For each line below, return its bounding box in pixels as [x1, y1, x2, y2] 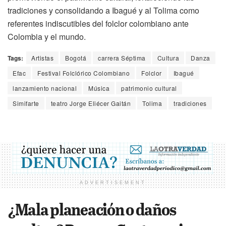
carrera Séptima [98, 53, 146, 62]
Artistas [31, 53, 53, 62]
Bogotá [65, 53, 86, 62]
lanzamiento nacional [13, 83, 77, 92]
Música [88, 83, 109, 92]
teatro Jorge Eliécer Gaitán [50, 98, 131, 107]
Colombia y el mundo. [8, 30, 86, 42]
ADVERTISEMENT [80, 180, 146, 185]
